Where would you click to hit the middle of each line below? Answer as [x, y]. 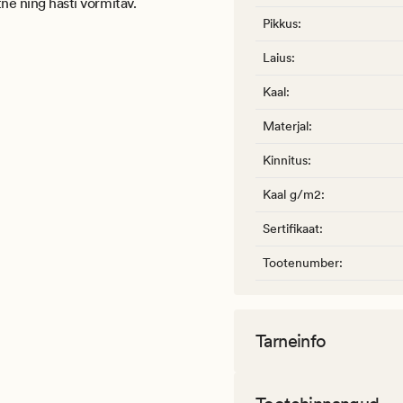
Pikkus [280, 24]
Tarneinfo [291, 341]
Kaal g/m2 [292, 195]
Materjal [286, 126]
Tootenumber [301, 263]
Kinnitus [285, 161]
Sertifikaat [291, 229]
